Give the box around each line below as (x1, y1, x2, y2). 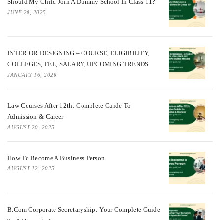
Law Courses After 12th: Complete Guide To (7, 102, 131, 110)
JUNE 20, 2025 (7, 9, 46, 15)
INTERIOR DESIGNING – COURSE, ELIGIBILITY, (7, 49, 150, 57)
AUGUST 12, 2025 (7, 165, 55, 172)
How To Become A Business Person (7, 154, 105, 162)
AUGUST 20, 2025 (7, 124, 55, 131)
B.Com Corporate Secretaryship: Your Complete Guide (7, 205, 160, 213)
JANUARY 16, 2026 (7, 72, 56, 78)
